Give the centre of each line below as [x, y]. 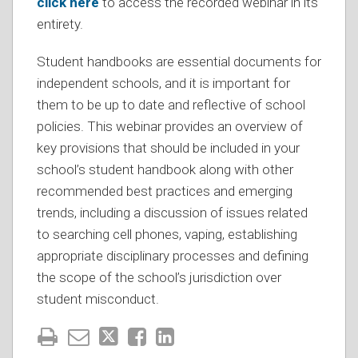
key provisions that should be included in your [168, 147]
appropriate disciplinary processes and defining [173, 255]
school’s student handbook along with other [165, 169]
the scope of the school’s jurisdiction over [159, 277]
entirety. [60, 24]
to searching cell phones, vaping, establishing [167, 234]
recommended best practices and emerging [165, 191]
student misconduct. [98, 298]
